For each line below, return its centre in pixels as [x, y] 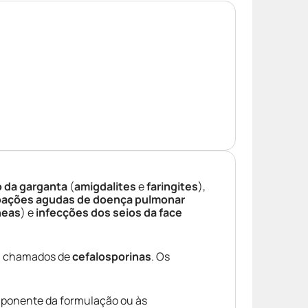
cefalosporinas [112, 256]
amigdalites [105, 186]
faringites [172, 186]
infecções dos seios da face [109, 212]
